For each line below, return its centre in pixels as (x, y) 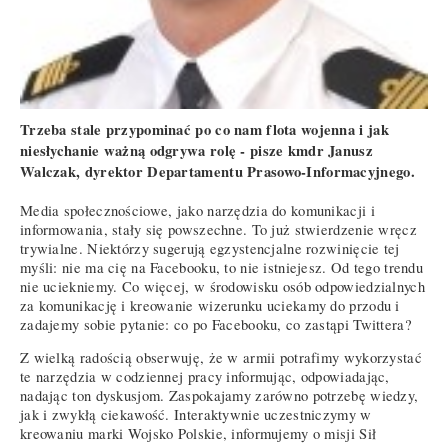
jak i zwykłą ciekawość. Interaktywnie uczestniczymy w (196, 415)
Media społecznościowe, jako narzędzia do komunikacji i (197, 210)
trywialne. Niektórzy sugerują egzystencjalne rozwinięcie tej (210, 248)
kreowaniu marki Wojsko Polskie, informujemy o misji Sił (198, 434)
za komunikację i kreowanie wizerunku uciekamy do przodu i (210, 305)
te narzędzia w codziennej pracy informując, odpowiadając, (205, 377)
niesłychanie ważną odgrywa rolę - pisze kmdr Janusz (196, 150)
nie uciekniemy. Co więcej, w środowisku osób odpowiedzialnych (222, 286)
